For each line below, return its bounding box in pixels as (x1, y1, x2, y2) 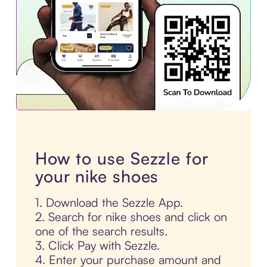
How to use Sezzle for (35, 148, 209, 169)
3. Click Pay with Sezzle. (35, 238, 160, 253)
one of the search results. (35, 223, 167, 239)
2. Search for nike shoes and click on (35, 209, 227, 225)
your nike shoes (35, 166, 159, 187)
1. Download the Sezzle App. (35, 195, 183, 210)
